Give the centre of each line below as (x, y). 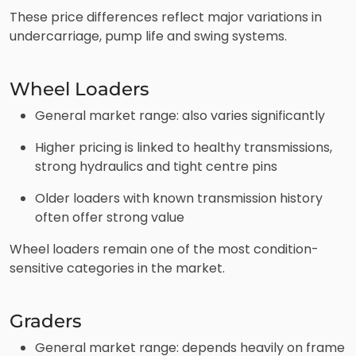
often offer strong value (110, 217)
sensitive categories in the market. (117, 268)
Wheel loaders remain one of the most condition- (164, 249)
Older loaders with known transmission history (179, 198)
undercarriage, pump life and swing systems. (148, 36)
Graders (48, 320)
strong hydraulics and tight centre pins (156, 166)
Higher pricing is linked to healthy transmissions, (184, 147)
